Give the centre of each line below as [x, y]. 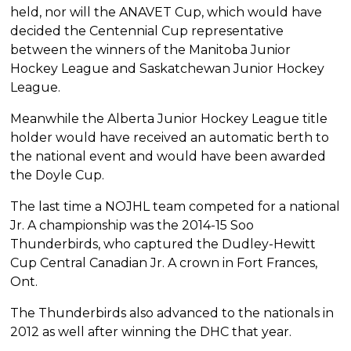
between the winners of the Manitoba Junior [151, 50]
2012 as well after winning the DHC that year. [151, 332]
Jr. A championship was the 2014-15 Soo [132, 226]
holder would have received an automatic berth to [170, 138]
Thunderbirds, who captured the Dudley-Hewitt [163, 244]
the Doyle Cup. [58, 175]
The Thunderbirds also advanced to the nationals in [172, 313]
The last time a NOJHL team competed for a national [175, 207]
